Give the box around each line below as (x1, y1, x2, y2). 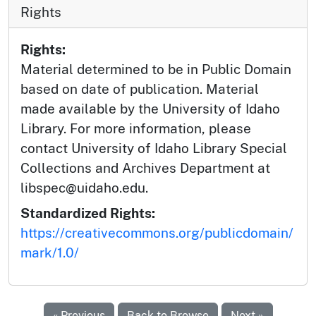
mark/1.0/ (20, 245, 79, 261)
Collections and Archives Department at (20, 160, 270, 176)
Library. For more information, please (20, 121, 251, 137)
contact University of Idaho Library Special (20, 140, 287, 157)
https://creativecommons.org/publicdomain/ (20, 225, 293, 241)
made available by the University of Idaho (20, 101, 280, 117)
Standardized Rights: (20, 205, 155, 221)
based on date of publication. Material (20, 81, 259, 97)
